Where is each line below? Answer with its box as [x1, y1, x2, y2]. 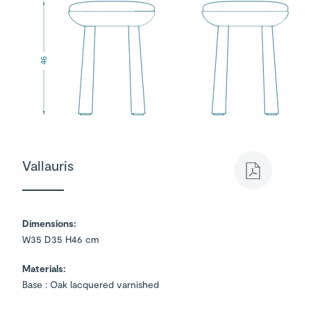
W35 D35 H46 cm [22, 233, 99, 246]
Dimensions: [22, 217, 76, 230]
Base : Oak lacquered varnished [22, 278, 159, 291]
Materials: [22, 262, 66, 275]
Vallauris [22, 157, 74, 174]
